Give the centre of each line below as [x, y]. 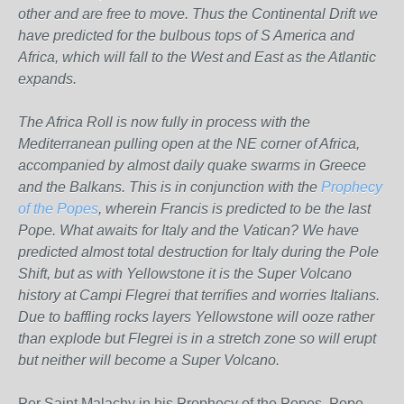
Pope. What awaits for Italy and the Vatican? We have [188, 230]
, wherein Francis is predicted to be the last [234, 209]
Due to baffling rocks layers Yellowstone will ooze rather [196, 317]
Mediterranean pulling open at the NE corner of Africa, [189, 144]
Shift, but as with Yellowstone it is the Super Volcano [185, 274]
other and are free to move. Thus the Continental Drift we [198, 14]
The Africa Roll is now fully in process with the [164, 122]
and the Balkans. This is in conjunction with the [170, 187]
